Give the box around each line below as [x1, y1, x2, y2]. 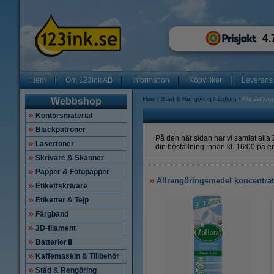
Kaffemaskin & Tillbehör [35, 252, 119, 261]
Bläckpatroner [35, 125, 86, 134]
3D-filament [35, 224, 76, 232]
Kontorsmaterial [35, 111, 92, 120]
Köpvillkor [189, 76, 222, 84]
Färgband [35, 210, 68, 218]
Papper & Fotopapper [35, 168, 109, 176]
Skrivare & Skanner [35, 154, 104, 162]
